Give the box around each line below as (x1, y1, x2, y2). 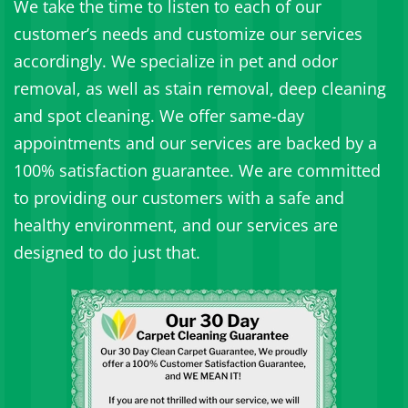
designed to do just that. (14, 241, 200, 264)
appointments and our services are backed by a (14, 132, 377, 155)
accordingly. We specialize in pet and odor (14, 50, 338, 73)
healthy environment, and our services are (14, 214, 338, 237)
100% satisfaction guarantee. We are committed (14, 159, 381, 182)
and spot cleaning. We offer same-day (14, 105, 304, 127)
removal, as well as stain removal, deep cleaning (14, 77, 386, 100)
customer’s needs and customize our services (14, 23, 362, 46)
